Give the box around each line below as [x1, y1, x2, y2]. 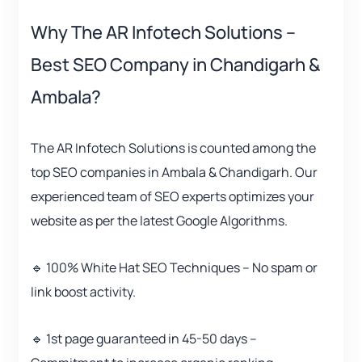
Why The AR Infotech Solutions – [31, 20, 296, 45]
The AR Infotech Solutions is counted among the [31, 139, 316, 158]
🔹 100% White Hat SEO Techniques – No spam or [31, 259, 318, 277]
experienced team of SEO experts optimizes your [31, 187, 314, 206]
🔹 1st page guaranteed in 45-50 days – [31, 330, 257, 348]
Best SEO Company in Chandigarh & [31, 53, 320, 78]
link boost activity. [31, 283, 136, 301]
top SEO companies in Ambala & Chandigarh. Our [31, 163, 318, 182]
